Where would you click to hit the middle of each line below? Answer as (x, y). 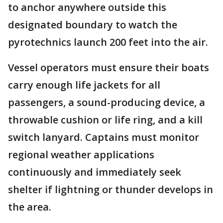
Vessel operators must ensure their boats (109, 67)
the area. (30, 207)
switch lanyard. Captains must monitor (104, 137)
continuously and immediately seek (95, 172)
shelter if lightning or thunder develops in (111, 189)
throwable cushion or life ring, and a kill (105, 119)
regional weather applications (81, 154)
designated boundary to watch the (93, 24)
